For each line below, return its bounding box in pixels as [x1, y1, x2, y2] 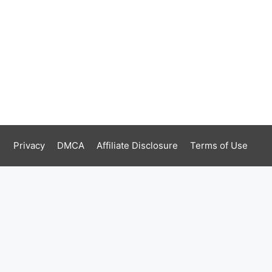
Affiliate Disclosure [97, 140, 178, 152]
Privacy [13, 140, 45, 152]
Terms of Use [190, 140, 248, 152]
